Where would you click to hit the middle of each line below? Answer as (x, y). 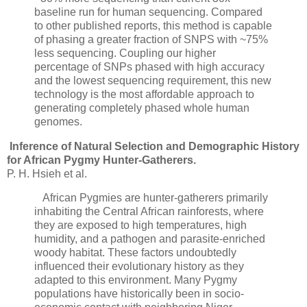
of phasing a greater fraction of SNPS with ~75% (151, 39)
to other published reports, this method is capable (153, 25)
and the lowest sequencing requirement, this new (153, 80)
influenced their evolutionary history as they (139, 267)
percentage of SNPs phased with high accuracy (149, 66)
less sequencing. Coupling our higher (125, 53)
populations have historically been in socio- (139, 294)
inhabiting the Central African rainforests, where (149, 212)
